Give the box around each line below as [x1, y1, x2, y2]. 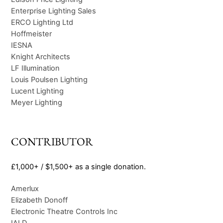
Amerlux [11, 184, 39, 193]
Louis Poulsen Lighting [11, 75, 88, 85]
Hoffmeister [11, 29, 52, 39]
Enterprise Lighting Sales [11, 6, 97, 16]
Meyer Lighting [11, 98, 63, 108]
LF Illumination [11, 64, 60, 73]
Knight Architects [11, 52, 71, 62]
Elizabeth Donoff [11, 195, 68, 205]
